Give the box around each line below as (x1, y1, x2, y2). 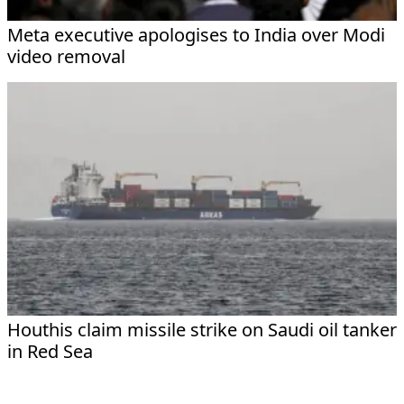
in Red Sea (7, 338, 93, 363)
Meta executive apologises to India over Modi (7, 22, 385, 47)
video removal (7, 43, 125, 69)
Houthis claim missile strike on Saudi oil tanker (7, 317, 397, 342)
